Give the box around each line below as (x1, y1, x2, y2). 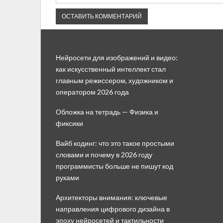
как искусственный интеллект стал (56, 64, 166, 73)
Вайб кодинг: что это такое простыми (56, 138, 174, 147)
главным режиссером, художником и (56, 76, 173, 85)
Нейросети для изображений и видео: (56, 53, 178, 62)
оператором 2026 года (56, 87, 129, 96)
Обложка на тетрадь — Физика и (56, 107, 158, 116)
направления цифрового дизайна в (56, 204, 170, 213)
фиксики (56, 118, 83, 127)
